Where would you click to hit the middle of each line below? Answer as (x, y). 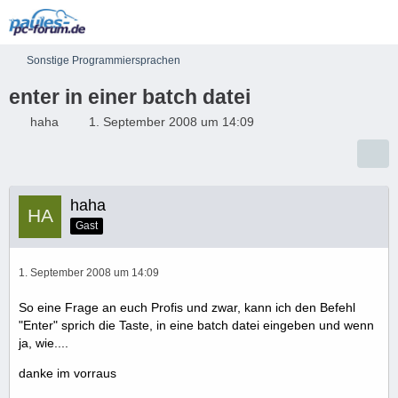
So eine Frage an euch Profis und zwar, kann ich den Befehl (187, 307)
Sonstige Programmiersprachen (103, 60)
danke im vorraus (68, 373)
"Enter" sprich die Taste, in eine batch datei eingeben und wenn (196, 325)
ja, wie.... (44, 343)
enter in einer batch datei (130, 97)
